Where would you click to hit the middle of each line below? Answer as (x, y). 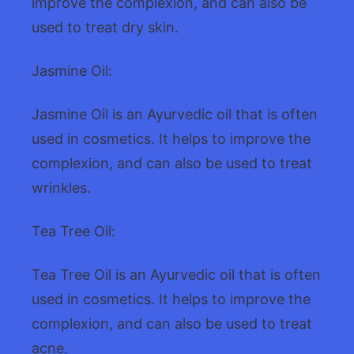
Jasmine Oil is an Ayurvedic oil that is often (175, 115)
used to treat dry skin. (105, 28)
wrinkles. (61, 188)
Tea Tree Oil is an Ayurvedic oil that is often (176, 275)
